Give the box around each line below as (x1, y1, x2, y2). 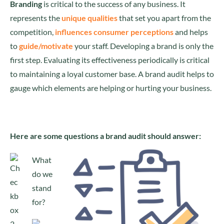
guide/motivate (19, 41, 73, 50)
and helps (173, 27, 208, 36)
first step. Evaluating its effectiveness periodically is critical (10, 55, 209, 64)
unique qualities (61, 13, 117, 22)
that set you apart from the (117, 13, 211, 22)
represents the (10, 13, 61, 22)
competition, (10, 27, 55, 36)
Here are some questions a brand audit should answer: (10, 131, 201, 140)
